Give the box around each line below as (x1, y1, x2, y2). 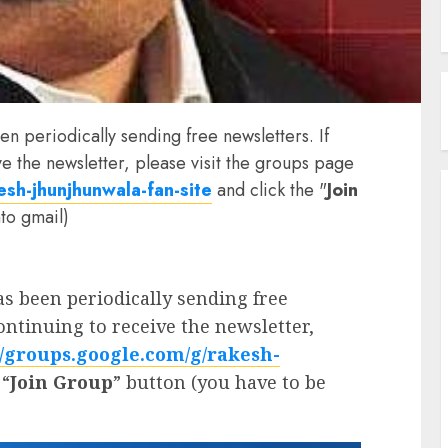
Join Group (10, 369, 113, 394)
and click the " (212, 176, 327, 203)
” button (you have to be (113, 369, 326, 394)
